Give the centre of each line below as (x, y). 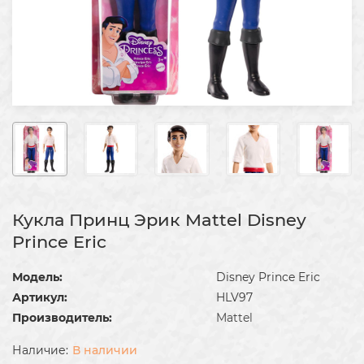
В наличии (105, 351)
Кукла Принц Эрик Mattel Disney (159, 220)
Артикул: (40, 298)
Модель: (37, 277)
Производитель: (62, 318)
